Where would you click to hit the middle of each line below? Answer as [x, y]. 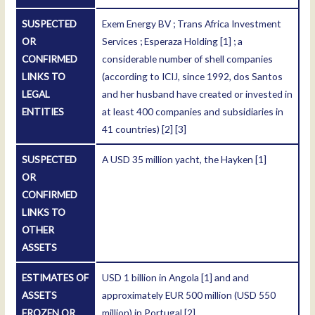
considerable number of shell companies [188, 59]
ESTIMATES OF [56, 278]
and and [231, 278]
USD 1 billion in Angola [152, 278]
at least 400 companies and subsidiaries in [193, 112]
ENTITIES [43, 112]
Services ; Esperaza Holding [161, 41]
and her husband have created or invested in [198, 94]
